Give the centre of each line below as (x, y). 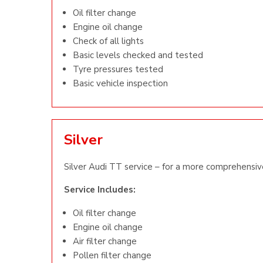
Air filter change (105, 241)
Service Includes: (100, 190)
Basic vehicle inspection (120, 83)
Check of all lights (108, 41)
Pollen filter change (112, 255)
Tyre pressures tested (118, 69)
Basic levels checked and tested (138, 55)
